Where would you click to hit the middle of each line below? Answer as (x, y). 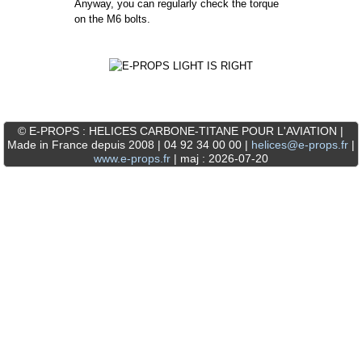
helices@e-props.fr (299, 144)
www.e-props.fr (132, 158)
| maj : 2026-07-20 (219, 158)
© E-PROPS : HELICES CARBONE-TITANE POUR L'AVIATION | (181, 130)
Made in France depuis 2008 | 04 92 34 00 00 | (129, 144)
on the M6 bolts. (113, 19)
